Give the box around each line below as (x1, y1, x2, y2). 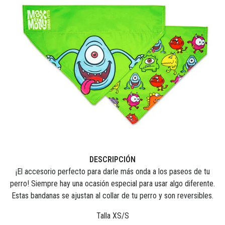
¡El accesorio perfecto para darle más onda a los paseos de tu (15, 167, 210, 176)
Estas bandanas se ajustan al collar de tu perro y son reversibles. (12, 191, 213, 200)
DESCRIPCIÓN (89, 155, 136, 164)
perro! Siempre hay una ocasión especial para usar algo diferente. (10, 179, 215, 188)
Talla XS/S (96, 211, 129, 220)
